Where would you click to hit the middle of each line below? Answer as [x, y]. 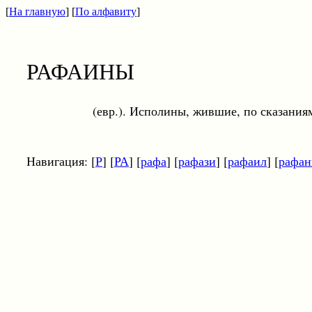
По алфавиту [106, 11]
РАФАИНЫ [80, 71]
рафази [197, 161]
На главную [37, 11]
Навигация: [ [61, 161]
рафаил [247, 161]
